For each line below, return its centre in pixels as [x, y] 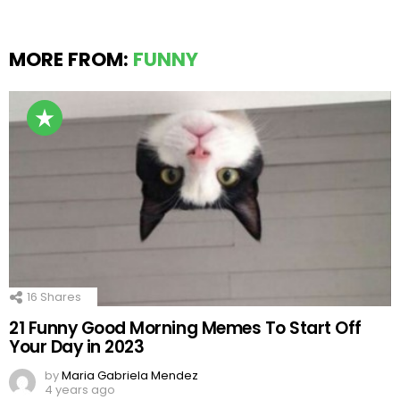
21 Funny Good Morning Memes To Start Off [186, 329]
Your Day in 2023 [77, 347]
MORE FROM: [71, 60]
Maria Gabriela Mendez [130, 376]
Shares [59, 297]
